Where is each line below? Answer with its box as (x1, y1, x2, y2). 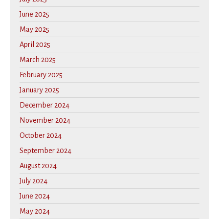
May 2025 (20, 25, 49, 34)
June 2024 (20, 192, 50, 200)
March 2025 (20, 56, 56, 64)
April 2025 (20, 41, 50, 49)
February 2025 (20, 71, 63, 79)
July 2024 (20, 177, 47, 185)
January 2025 (20, 86, 59, 94)
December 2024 (20, 101, 69, 109)
